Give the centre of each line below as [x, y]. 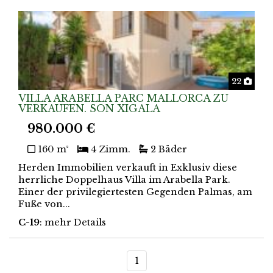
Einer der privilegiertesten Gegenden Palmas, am [135, 192]
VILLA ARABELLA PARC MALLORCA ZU [123, 98]
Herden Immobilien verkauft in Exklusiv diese [128, 167]
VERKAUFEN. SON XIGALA [89, 108]
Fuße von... [44, 204]
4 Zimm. [109, 149]
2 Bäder [168, 149]
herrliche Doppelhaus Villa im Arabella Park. [124, 179]
